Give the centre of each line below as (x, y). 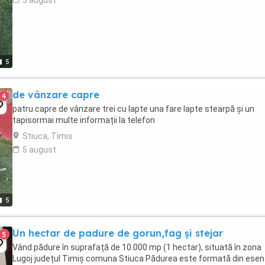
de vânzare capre (56, 95)
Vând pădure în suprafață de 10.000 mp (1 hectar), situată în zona (137, 247)
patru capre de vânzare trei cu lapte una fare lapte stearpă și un (133, 109)
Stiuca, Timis (48, 136)
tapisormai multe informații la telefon (84, 120)
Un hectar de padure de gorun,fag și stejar (118, 233)
